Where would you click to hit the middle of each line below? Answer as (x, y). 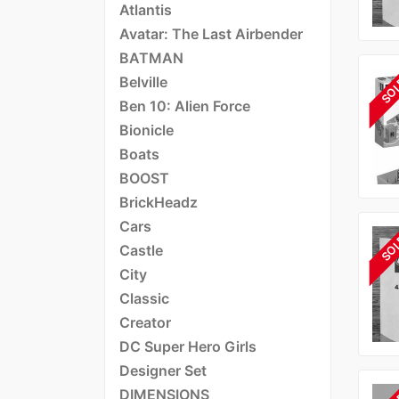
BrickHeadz (159, 202)
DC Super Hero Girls (188, 346)
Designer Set (163, 370)
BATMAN (151, 57)
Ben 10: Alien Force (185, 106)
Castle (141, 250)
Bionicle (147, 130)
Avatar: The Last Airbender (211, 33)
